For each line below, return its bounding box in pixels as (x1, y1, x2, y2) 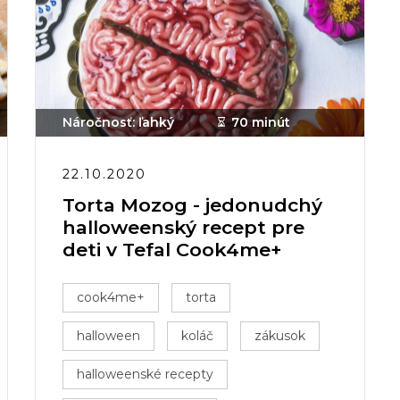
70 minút (231, 114, 290, 130)
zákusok (254, 328, 305, 344)
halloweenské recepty (77, 366, 213, 382)
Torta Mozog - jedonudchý (62, 194, 322, 216)
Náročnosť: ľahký (62, 114, 174, 130)
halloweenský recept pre (62, 216, 304, 238)
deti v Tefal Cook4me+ (62, 238, 281, 261)
